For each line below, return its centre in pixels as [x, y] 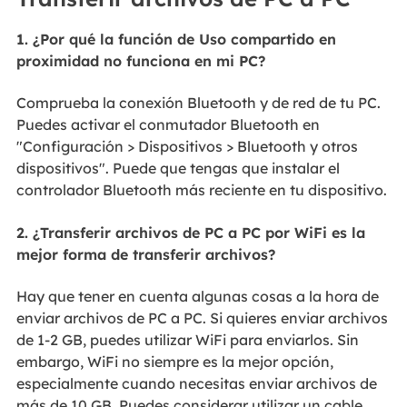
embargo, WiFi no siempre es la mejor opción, [174, 362]
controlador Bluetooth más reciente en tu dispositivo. [201, 190]
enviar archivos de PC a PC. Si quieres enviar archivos [202, 318]
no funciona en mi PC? [182, 60]
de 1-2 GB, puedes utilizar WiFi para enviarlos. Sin [187, 340]
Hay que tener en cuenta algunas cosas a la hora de [197, 297]
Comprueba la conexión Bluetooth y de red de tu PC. [198, 103]
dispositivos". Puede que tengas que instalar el [178, 169]
